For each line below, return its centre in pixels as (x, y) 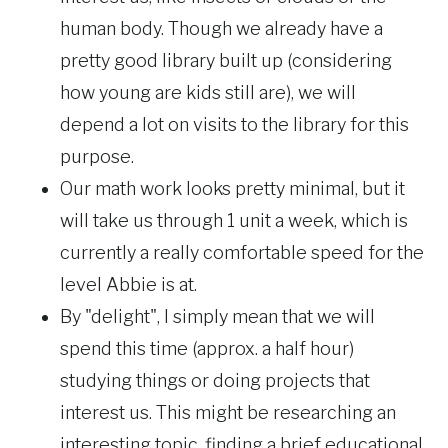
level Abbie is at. (128, 285)
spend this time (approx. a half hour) (207, 349)
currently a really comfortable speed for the (242, 253)
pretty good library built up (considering (226, 61)
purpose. (97, 157)
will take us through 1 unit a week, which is (234, 221)
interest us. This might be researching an (228, 413)
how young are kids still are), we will (208, 93)
